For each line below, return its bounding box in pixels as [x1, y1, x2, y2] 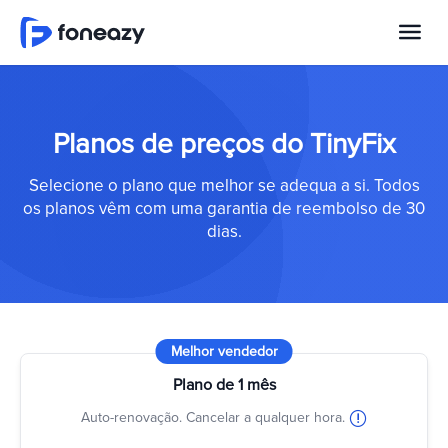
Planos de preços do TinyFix [52, 127, 396, 161]
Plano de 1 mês [172, 375, 276, 395]
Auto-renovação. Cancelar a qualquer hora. [81, 408, 349, 426]
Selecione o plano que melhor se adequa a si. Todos [28, 175, 420, 196]
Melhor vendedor [170, 343, 278, 360]
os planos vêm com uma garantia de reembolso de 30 [23, 198, 425, 219]
